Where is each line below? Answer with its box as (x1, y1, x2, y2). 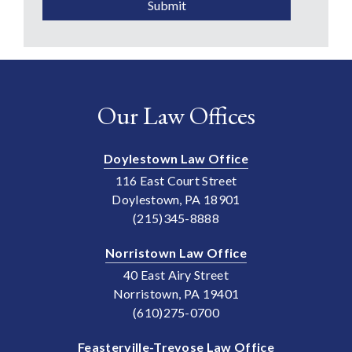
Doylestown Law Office (104, 150, 248, 166)
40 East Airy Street (123, 266, 229, 282)
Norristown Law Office (105, 244, 247, 260)
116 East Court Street (115, 172, 237, 188)
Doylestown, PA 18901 (112, 191, 240, 207)
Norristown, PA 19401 (112, 285, 240, 301)
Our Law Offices (97, 98, 255, 132)
